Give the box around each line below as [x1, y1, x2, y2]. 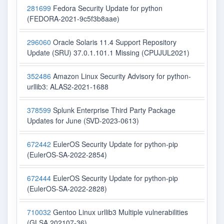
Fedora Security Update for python [51, 3, 162, 13]
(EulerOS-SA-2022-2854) [27, 149, 107, 160]
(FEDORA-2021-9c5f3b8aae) [27, 13, 119, 24]
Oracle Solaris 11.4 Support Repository [51, 37, 176, 47]
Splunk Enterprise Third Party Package [51, 105, 175, 115]
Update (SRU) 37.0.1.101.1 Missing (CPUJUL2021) [27, 47, 189, 58]
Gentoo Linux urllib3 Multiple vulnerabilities [51, 207, 188, 217]
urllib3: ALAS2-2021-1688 [27, 81, 108, 92]
